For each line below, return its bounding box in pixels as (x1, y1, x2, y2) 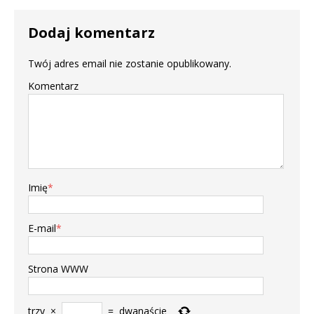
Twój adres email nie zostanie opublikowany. (28, 57, 231, 71)
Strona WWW (28, 262, 88, 276)
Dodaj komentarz (28, 23, 155, 43)
